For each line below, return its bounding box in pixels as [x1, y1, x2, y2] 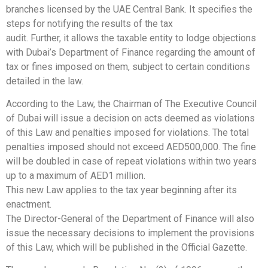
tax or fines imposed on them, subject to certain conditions [6, 60, 250, 72]
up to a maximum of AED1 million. [6, 170, 145, 182]
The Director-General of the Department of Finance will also [6, 213, 254, 225]
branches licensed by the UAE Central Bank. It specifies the [6, 3, 252, 15]
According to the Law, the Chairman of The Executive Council [6, 98, 257, 110]
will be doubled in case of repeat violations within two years [6, 156, 257, 167]
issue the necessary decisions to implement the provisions [6, 227, 254, 239]
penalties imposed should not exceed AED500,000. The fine [6, 141, 256, 153]
